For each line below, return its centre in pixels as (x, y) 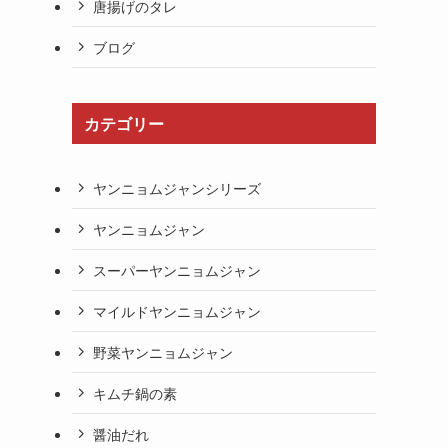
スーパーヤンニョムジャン (177, 269)
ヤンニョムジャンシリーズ (177, 187)
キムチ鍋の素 (135, 392)
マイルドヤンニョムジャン (177, 310)
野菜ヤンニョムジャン (163, 351)
